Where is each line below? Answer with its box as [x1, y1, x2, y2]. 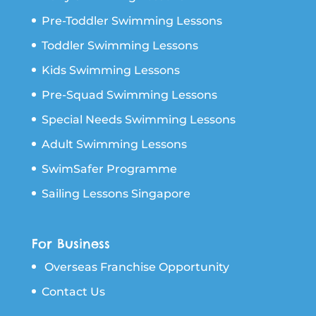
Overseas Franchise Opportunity [41, 260, 232, 274]
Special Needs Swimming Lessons [41, 112, 236, 126]
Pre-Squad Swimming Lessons [41, 87, 217, 102]
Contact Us [41, 284, 105, 298]
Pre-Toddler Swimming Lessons [41, 13, 222, 28]
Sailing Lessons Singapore [41, 186, 190, 200]
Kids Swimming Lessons [41, 63, 180, 77]
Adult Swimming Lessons [41, 137, 187, 151]
